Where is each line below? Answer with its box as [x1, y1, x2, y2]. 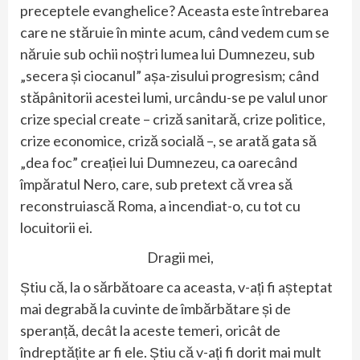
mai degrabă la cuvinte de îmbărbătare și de [20, 299, 291, 317]
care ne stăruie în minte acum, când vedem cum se [20, 22, 329, 41]
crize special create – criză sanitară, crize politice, [20, 109, 325, 128]
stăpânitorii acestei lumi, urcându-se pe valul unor [20, 88, 328, 106]
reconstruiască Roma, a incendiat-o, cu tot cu [20, 196, 301, 215]
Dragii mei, [146, 247, 214, 266]
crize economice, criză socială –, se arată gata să [20, 131, 317, 149]
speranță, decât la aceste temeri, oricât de [20, 321, 280, 339]
